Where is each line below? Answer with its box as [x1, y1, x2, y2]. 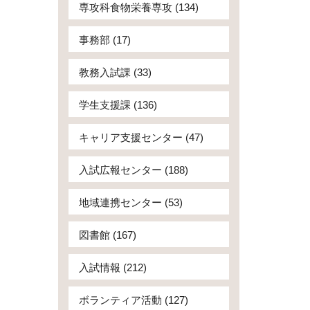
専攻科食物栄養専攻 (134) [78, 1, 199, 13]
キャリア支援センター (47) [78, 131, 203, 143]
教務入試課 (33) [78, 66, 152, 78]
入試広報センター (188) [78, 164, 188, 176]
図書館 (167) [78, 229, 136, 241]
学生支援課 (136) [78, 99, 157, 111]
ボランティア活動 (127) [78, 294, 188, 306]
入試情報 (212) [78, 262, 147, 273]
